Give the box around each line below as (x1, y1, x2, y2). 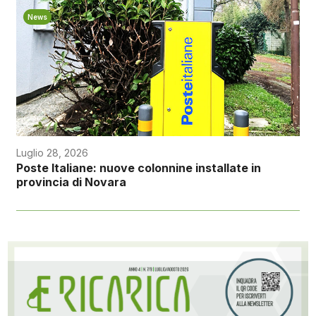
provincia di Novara (16, 175, 126, 190)
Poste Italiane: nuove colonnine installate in (16, 161, 261, 176)
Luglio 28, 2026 (16, 147, 88, 159)
